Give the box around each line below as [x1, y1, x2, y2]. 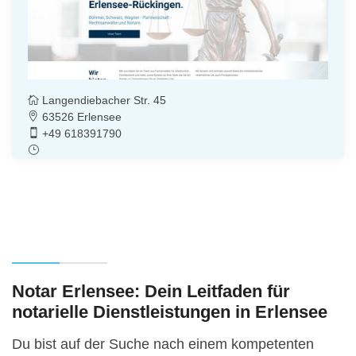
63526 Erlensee [39, 110, 122, 124]
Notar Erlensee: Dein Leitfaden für [12, 281, 290, 302]
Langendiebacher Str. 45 [39, 94, 166, 107]
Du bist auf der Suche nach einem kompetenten [12, 335, 314, 352]
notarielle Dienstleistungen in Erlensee [12, 302, 327, 323]
